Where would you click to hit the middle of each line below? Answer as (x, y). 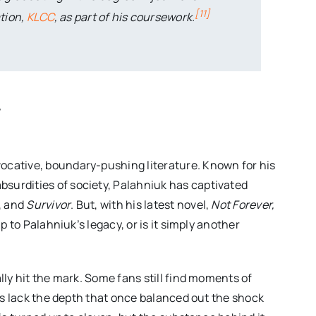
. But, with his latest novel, (141, 204)
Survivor (49, 204)
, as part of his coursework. (124, 17)
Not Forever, (243, 204)
